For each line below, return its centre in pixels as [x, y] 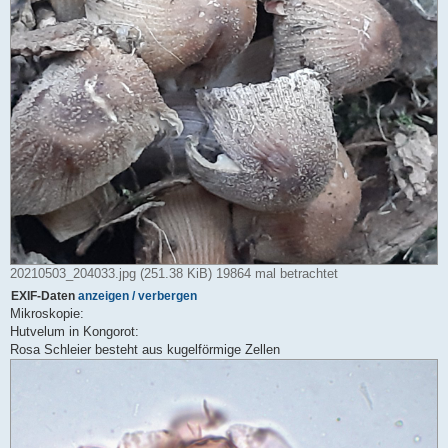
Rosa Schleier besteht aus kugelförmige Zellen [145, 349]
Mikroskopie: [47, 313]
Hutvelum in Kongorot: [74, 331]
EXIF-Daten [44, 295]
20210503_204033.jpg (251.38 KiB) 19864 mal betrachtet [174, 273]
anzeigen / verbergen [137, 295]
